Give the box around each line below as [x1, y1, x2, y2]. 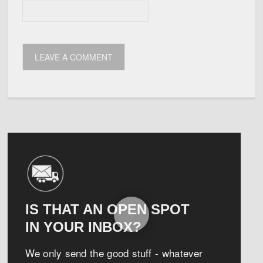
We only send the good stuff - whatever [25, 245, 203, 260]
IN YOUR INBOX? [25, 218, 142, 235]
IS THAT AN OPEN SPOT [25, 201, 190, 217]
